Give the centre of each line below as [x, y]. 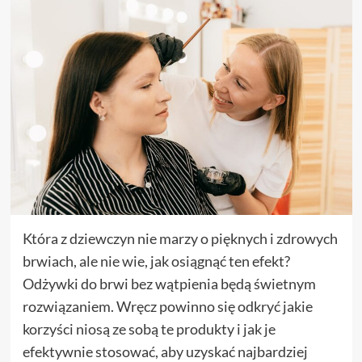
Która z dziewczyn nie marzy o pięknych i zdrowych [180, 238]
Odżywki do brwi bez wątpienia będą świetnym [169, 283]
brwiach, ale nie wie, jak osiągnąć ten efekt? [156, 261]
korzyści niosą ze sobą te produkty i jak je [149, 328]
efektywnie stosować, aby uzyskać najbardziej [165, 351]
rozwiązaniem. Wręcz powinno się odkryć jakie [167, 306]
